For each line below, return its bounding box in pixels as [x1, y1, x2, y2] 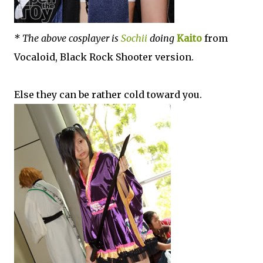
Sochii [121, 32, 147, 44]
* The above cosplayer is [14, 32, 121, 44]
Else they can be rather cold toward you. [14, 88, 202, 100]
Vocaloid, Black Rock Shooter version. [14, 50, 194, 63]
